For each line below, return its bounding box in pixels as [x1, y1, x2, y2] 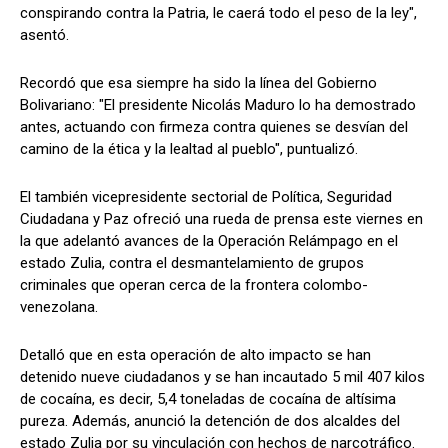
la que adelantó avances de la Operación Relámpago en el [20, 231, 398, 250]
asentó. [20, 25, 69, 44]
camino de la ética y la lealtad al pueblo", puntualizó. [20, 139, 358, 158]
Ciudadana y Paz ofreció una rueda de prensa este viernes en [20, 209, 423, 228]
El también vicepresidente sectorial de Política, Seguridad [20, 187, 392, 206]
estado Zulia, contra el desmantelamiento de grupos [20, 253, 364, 272]
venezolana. [20, 297, 98, 316]
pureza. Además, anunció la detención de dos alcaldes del [20, 411, 400, 430]
